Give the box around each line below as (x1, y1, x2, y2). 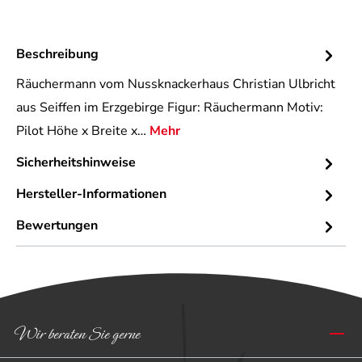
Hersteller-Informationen (16, 185, 166, 204)
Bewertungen (16, 217, 98, 235)
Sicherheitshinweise (16, 154, 136, 172)
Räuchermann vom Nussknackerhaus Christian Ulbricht (16, 75, 335, 94)
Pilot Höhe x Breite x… (16, 122, 149, 141)
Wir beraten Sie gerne (16, 322, 140, 347)
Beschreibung (16, 45, 99, 64)
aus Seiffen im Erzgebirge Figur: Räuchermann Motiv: (16, 99, 323, 117)
